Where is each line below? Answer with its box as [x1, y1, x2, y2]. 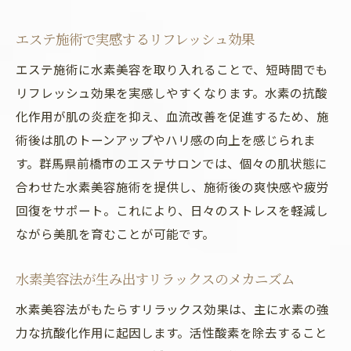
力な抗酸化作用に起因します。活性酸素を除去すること [16, 324, 327, 341]
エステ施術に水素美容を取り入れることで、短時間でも [16, 60, 328, 78]
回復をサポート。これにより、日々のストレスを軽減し [16, 201, 328, 219]
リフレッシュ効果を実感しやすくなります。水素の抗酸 [16, 84, 327, 101]
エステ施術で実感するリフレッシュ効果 [16, 30, 255, 48]
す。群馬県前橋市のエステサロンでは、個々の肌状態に [16, 154, 327, 172]
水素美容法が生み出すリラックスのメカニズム [16, 270, 295, 288]
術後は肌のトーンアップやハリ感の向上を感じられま [16, 131, 316, 148]
